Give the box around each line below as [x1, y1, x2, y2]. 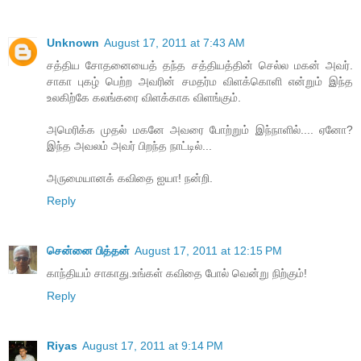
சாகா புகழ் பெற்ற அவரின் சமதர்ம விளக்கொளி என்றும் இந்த [47, 75, 353, 89]
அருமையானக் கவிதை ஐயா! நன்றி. [47, 172, 213, 185]
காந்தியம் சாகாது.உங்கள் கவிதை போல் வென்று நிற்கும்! [47, 267, 307, 280]
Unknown [47, 36, 99, 50]
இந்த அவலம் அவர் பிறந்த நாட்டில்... [47, 139, 212, 153]
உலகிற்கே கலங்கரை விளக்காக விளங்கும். [47, 91, 241, 105]
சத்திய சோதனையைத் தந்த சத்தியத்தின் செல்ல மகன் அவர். [47, 59, 353, 73]
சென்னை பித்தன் [47, 244, 130, 258]
